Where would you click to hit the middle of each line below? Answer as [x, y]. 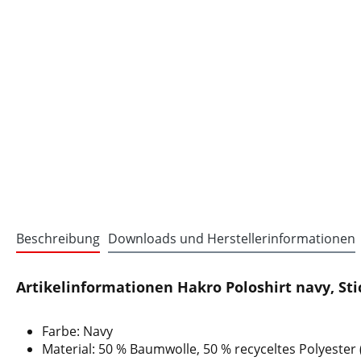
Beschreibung [58, 239]
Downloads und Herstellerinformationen [232, 239]
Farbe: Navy [77, 331]
